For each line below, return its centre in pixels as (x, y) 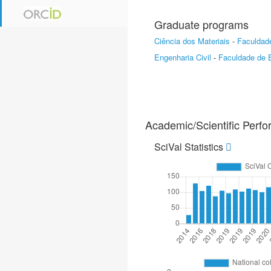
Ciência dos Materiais (192, 41)
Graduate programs (201, 24)
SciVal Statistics (190, 147)
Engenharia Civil (183, 57)
